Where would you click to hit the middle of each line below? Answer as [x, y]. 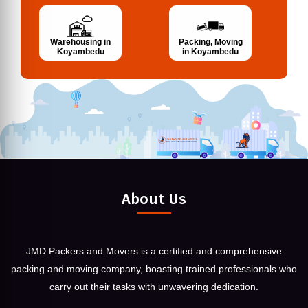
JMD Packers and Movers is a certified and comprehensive [154, 251]
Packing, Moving [210, 42]
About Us [154, 199]
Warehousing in [80, 42]
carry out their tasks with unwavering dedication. [154, 286]
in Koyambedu [210, 52]
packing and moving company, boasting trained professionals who [154, 268]
